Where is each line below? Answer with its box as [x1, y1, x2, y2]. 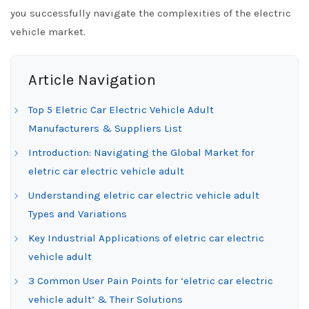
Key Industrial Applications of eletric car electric [28, 232, 264, 244]
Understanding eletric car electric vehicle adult [28, 189, 259, 201]
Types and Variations [28, 208, 127, 220]
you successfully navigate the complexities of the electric [10, 7, 291, 19]
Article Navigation [28, 71, 156, 89]
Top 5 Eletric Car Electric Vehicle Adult [28, 103, 214, 116]
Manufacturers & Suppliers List [28, 122, 182, 134]
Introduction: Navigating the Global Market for [28, 146, 255, 159]
